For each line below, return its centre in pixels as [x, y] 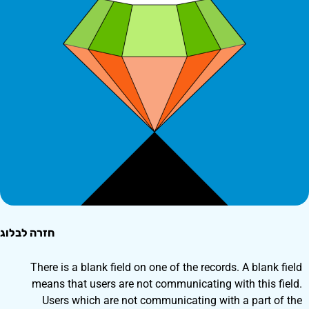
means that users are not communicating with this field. [167, 284]
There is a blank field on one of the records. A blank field [166, 267]
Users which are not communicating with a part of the [172, 300]
